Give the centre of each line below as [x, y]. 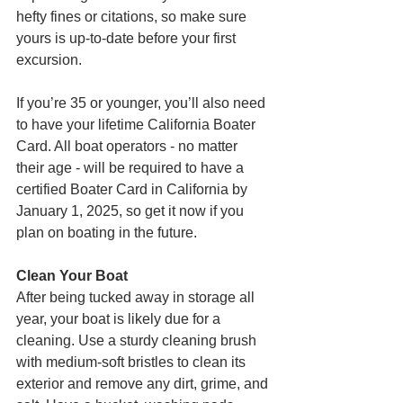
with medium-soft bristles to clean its [133, 362]
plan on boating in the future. [107, 232]
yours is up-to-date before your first [128, 38]
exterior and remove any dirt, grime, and [144, 383]
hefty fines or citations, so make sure [133, 16]
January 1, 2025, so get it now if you [132, 210]
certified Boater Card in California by [134, 189]
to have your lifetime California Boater [138, 124]
